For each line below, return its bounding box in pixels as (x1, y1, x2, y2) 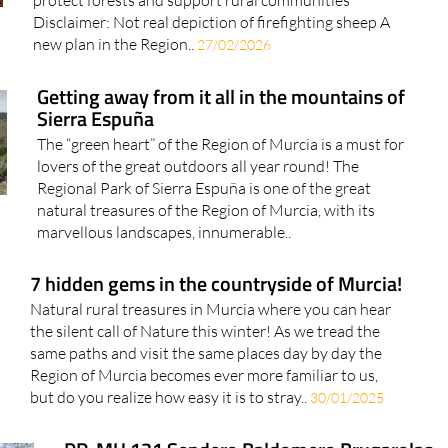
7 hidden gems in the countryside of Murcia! (29, 232, 402, 264)
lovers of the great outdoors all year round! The (36, 120, 359, 141)
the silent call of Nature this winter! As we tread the (29, 285, 380, 306)
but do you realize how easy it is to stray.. (29, 351, 310, 372)
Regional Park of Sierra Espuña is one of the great (36, 142, 371, 163)
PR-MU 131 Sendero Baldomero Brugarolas (64, 398, 434, 430)
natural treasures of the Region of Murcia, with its (36, 164, 375, 185)
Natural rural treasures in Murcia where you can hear (29, 263, 391, 284)
